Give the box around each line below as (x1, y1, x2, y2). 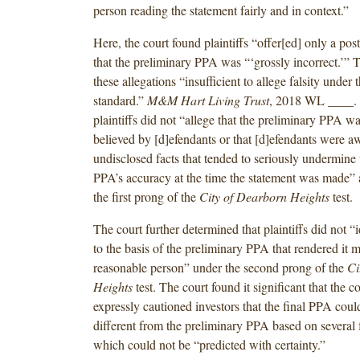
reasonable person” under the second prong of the (92, 258, 347, 276)
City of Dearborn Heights (198, 187, 333, 205)
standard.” (92, 91, 147, 108)
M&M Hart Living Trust (146, 91, 269, 108)
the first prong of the (92, 187, 199, 205)
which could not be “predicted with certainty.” (92, 335, 325, 353)
